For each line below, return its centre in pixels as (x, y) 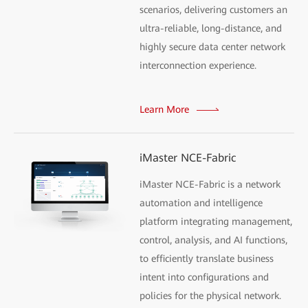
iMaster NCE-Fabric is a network (210, 185)
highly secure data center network (213, 47)
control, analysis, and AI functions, (214, 240)
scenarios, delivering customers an (214, 10)
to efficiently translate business (207, 259)
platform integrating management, (216, 222)
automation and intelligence (201, 203)
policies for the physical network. (211, 296)
